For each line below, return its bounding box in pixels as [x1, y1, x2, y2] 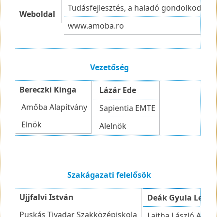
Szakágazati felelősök [65, 169, 151, 180]
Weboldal [19, 8, 56, 19]
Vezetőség [88, 62, 129, 73]
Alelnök [97, 120, 127, 131]
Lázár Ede [99, 84, 137, 95]
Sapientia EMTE [97, 102, 156, 113]
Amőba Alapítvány [19, 101, 88, 112]
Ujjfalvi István [19, 191, 74, 202]
